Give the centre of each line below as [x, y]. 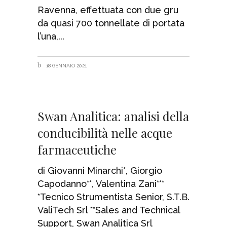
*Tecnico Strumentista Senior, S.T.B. [113, 197]
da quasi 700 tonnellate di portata [111, 23]
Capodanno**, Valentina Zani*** [101, 183]
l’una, [48, 36]
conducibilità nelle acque [105, 133]
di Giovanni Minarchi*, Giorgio [100, 170]
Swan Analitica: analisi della [113, 116]
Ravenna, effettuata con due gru [108, 10]
